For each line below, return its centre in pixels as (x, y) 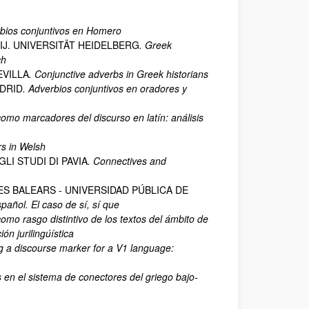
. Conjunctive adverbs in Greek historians (119, 74)
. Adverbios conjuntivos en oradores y (105, 88)
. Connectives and (127, 161)
